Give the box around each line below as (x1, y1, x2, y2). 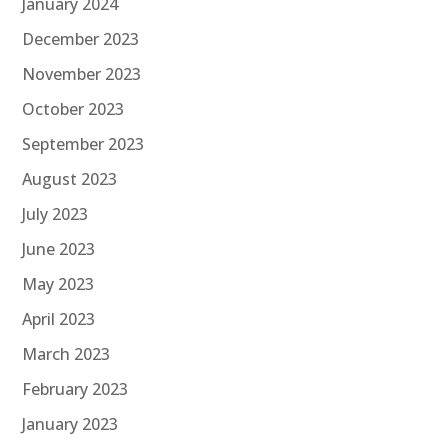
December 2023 (22, 28, 140, 51)
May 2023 (22, 273, 95, 296)
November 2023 (22, 63, 142, 86)
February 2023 (22, 378, 129, 401)
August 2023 (22, 168, 118, 191)
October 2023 (22, 98, 125, 121)
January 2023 (22, 413, 119, 436)
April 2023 (22, 308, 96, 331)
